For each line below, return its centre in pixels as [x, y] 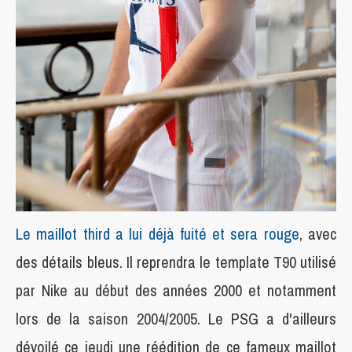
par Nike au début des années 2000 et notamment [176, 290]
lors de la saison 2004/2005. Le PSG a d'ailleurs [176, 318]
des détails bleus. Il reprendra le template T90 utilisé [176, 262]
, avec [318, 233]
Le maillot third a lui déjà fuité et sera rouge [158, 233]
